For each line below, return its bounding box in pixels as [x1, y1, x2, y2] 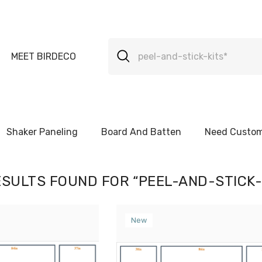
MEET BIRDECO [11, 50, 76, 62]
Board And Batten [101, 126, 181, 137]
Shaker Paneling [6, 126, 78, 137]
